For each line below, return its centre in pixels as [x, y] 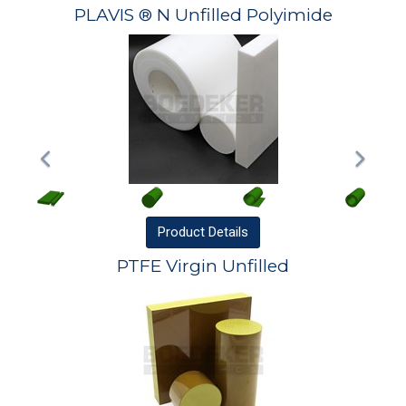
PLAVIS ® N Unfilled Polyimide [203, 15]
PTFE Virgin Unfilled [203, 266]
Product [183, 232]
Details [228, 232]
